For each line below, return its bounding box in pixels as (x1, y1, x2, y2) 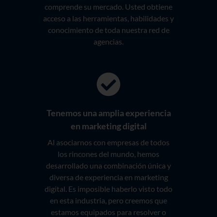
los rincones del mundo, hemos (58, 149, 159, 159)
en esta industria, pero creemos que (50, 196, 167, 205)
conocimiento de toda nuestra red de (47, 25, 170, 35)
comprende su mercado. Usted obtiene (45, 2, 172, 12)
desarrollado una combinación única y (46, 161, 171, 170)
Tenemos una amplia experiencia (46, 108, 171, 119)
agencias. (93, 37, 124, 46)
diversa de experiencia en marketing (49, 172, 168, 182)
